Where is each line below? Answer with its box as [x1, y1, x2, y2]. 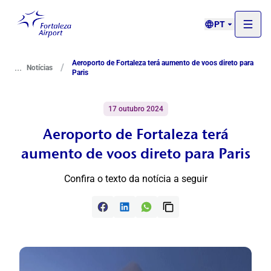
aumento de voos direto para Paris [21, 147, 250, 162]
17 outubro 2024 [108, 105, 163, 113]
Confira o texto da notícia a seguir [64, 173, 207, 184]
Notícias [27, 64, 53, 72]
